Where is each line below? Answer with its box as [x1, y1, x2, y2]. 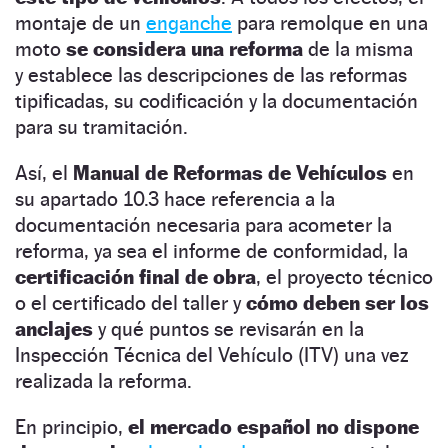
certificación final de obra [15, 265, 256, 290]
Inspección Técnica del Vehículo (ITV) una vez [15, 343, 409, 368]
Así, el [15, 161, 73, 186]
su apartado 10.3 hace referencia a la [15, 187, 335, 212]
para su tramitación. [15, 115, 188, 140]
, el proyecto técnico [256, 265, 433, 290]
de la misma [303, 37, 413, 62]
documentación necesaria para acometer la [15, 213, 392, 238]
